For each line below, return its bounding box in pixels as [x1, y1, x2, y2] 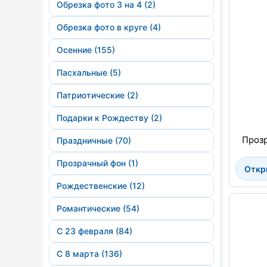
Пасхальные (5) [57, 67, 121, 77]
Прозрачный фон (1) [57, 158, 138, 168]
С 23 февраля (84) [57, 226, 132, 236]
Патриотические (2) [57, 90, 138, 100]
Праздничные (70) [57, 135, 131, 145]
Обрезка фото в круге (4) [57, 22, 161, 32]
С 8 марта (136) [57, 249, 122, 259]
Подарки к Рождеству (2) [57, 113, 162, 123]
